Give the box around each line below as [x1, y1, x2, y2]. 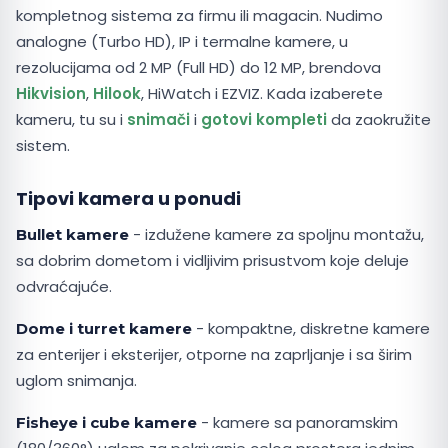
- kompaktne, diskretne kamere [192, 318, 430, 339]
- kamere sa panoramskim [197, 412, 398, 433]
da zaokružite [327, 109, 431, 130]
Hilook [93, 83, 141, 104]
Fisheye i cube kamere [16, 413, 197, 432]
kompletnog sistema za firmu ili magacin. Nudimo [16, 5, 383, 26]
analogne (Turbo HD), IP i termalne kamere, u [16, 31, 348, 52]
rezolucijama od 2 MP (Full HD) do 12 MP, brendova [16, 57, 381, 78]
